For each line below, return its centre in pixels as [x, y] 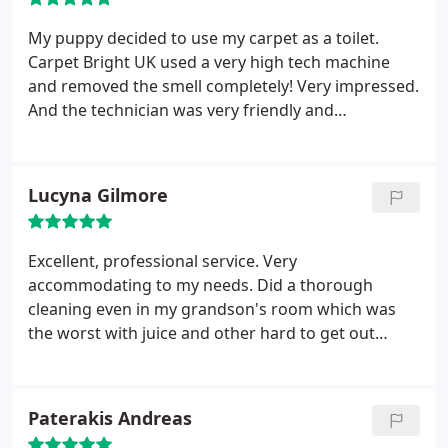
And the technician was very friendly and [181, 110]
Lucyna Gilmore [98, 195]
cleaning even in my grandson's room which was [212, 309]
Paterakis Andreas [110, 418]
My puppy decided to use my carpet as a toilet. [203, 38]
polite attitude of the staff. [127, 405]
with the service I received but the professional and [221, 381]
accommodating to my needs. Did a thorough [200, 285]
